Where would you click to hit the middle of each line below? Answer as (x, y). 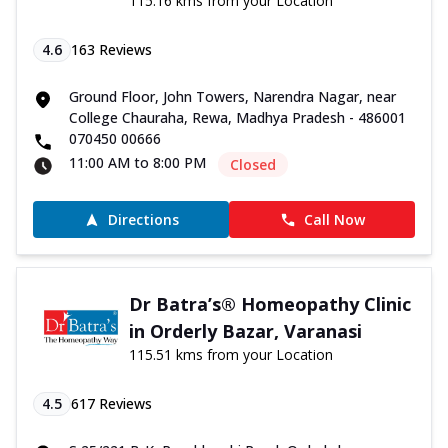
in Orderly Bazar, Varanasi (245, 331)
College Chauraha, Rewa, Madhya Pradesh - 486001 (237, 118)
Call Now (334, 220)
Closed (253, 165)
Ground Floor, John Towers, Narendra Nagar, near (232, 97)
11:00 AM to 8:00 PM (137, 163)
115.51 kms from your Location (230, 355)
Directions (143, 220)
